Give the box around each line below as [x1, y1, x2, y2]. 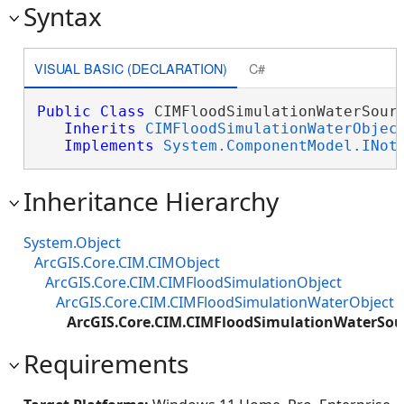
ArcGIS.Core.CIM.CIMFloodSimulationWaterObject [56, 292, 394, 312]
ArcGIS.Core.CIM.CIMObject [34, 252, 220, 272]
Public [36, 103, 91, 120]
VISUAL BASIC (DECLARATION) [33, 58, 227, 78]
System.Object [23, 233, 121, 252]
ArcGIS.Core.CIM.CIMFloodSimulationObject [45, 272, 342, 292]
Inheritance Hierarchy [23, 184, 279, 218]
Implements [63, 137, 154, 154]
